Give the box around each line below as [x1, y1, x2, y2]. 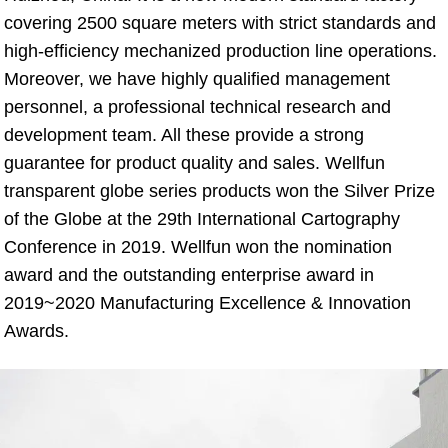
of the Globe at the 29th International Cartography [4, 209, 400, 230]
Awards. [4, 321, 69, 342]
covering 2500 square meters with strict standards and [4, 13, 436, 34]
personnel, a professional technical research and [4, 97, 391, 118]
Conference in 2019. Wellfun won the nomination [4, 237, 392, 258]
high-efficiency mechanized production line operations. [4, 41, 437, 62]
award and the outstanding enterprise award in [4, 265, 374, 286]
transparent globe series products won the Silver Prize [4, 181, 435, 202]
